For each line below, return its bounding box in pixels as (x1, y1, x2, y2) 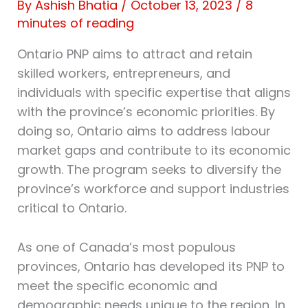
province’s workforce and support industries (16, 180, 289, 198)
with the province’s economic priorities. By (16, 103, 275, 121)
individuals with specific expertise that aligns (16, 84, 291, 102)
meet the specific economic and (16, 277, 217, 295)
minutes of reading (16, 14, 134, 32)
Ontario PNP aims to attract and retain (16, 45, 252, 63)
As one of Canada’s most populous (16, 239, 236, 256)
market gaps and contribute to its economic (16, 142, 291, 159)
